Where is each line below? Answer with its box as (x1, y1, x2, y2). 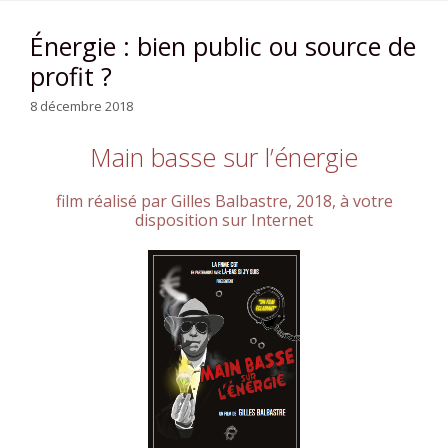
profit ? (30, 58, 112, 93)
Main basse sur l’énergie (90, 140, 358, 175)
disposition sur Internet (135, 209, 313, 232)
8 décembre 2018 (30, 97, 133, 116)
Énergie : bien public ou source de (30, 28, 416, 63)
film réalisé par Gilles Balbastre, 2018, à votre (55, 190, 393, 213)
